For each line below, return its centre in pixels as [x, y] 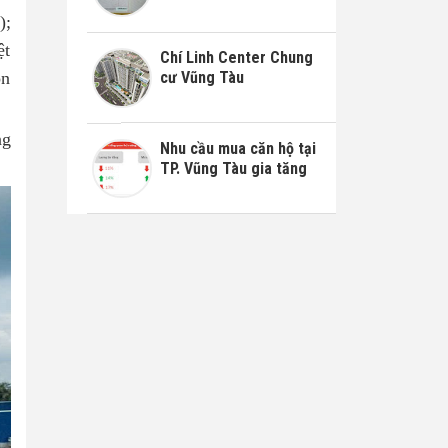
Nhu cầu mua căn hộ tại [237, 148]
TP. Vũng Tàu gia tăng [233, 168]
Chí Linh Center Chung [236, 57]
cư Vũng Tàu [201, 77]
